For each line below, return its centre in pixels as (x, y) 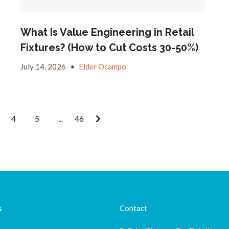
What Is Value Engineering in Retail (107, 32)
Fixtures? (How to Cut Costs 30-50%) (109, 48)
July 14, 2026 (44, 67)
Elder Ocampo (102, 67)
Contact (133, 208)
